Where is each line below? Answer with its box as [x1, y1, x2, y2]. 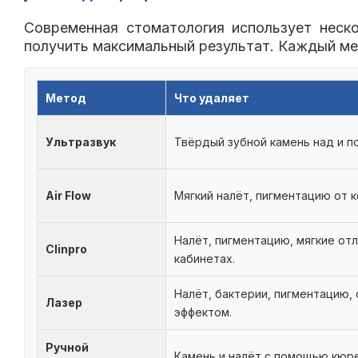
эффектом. [174, 305, 232, 320]
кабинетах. [174, 252, 235, 266]
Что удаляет [174, 91, 249, 105]
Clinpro [46, 242, 87, 257]
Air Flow [46, 189, 91, 203]
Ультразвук [46, 135, 116, 149]
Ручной [46, 340, 89, 355]
